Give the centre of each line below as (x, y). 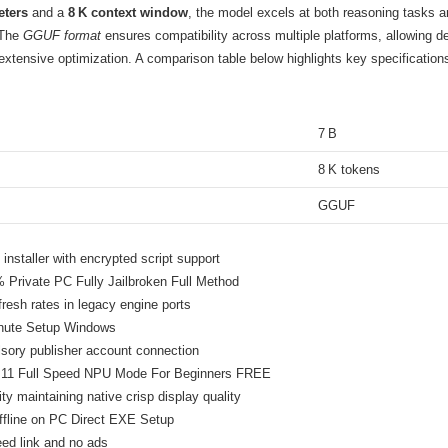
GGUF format (62, 35)
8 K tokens (349, 169)
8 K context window (128, 12)
